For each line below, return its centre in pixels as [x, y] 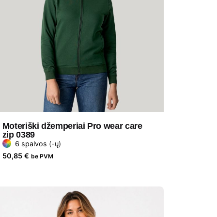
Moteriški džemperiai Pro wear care [72, 126]
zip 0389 [18, 134]
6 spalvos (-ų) [38, 143]
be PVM [42, 156]
